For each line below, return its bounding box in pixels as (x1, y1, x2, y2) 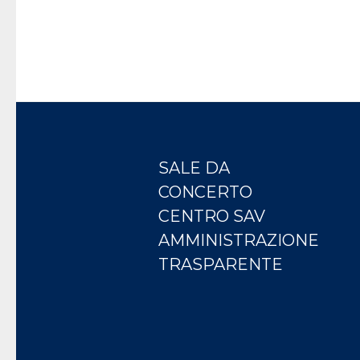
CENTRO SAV (158, 207, 266, 227)
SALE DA (158, 158, 231, 178)
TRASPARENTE (158, 255, 284, 275)
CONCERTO (158, 182, 253, 202)
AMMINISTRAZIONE (158, 231, 320, 251)
